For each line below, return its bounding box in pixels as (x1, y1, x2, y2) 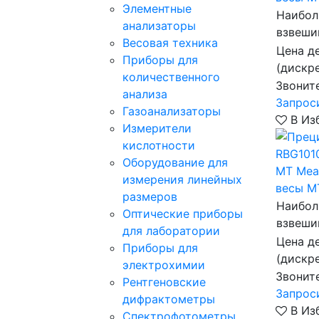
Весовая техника (122, 36, 218, 50)
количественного (122, 70, 220, 84)
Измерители (122, 121, 192, 135)
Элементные (122, 1, 192, 16)
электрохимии (122, 258, 205, 272)
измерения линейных (122, 172, 242, 187)
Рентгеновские (122, 275, 206, 289)
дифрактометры (122, 292, 215, 306)
